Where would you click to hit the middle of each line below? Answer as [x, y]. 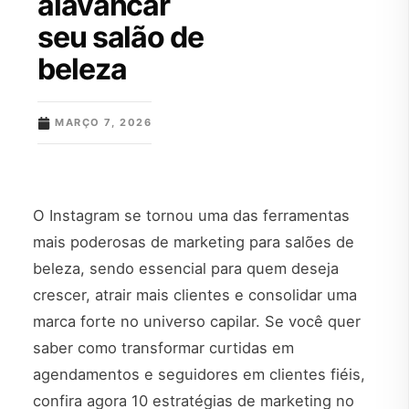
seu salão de [121, 37]
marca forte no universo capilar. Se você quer [197, 322]
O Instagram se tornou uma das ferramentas [191, 216]
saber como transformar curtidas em [163, 348]
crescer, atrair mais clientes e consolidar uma [195, 295]
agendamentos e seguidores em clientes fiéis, [199, 375]
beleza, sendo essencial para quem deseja [186, 269]
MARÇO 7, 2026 [104, 122]
